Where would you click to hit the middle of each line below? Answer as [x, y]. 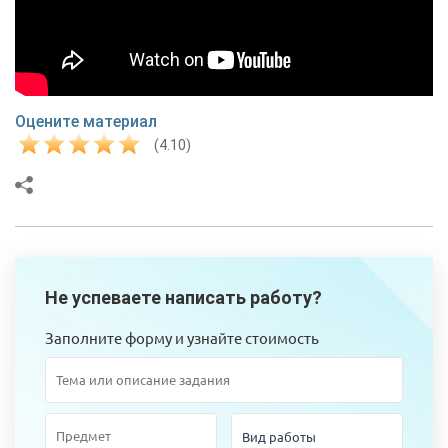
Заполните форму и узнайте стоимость [182, 337]
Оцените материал [86, 121]
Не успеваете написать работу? [183, 297]
